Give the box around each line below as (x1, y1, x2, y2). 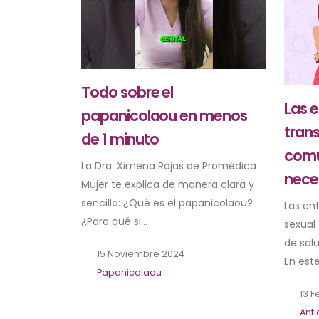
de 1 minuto (81, 129, 159, 150)
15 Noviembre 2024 (94, 248, 184, 261)
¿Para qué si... (81, 214, 147, 229)
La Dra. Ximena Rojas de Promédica (81, 159, 256, 174)
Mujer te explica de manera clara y (81, 177, 254, 192)
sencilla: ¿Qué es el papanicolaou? (81, 196, 253, 211)
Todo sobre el (81, 82, 174, 103)
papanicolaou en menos (81, 105, 247, 127)
